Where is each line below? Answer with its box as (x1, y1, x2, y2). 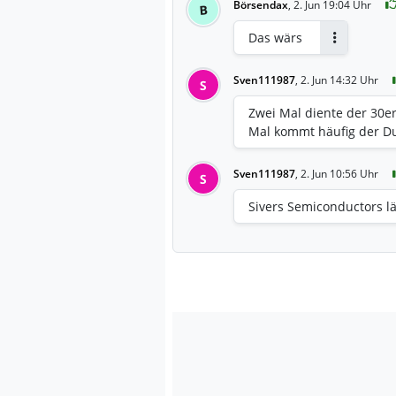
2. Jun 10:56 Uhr (301, 165, 378, 181)
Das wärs (248, 28, 302, 46)
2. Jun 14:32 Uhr (301, 72, 378, 88)
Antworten (332, 44, 385, 60)
